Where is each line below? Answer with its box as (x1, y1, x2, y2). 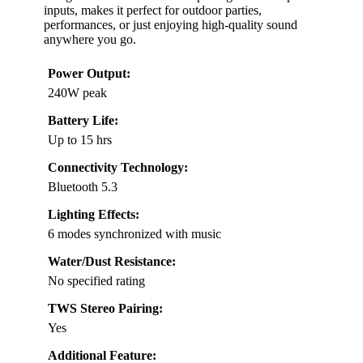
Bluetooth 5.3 (48, 180, 117, 194)
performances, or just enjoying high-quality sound (44, 18, 297, 32)
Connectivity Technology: (48, 160, 188, 175)
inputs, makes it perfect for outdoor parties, (44, 3, 262, 18)
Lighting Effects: (48, 207, 139, 222)
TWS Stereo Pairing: (48, 301, 163, 316)
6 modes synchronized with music (48, 227, 221, 241)
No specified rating (48, 274, 145, 288)
